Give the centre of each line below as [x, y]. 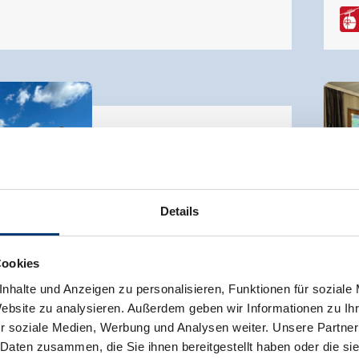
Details [179, 211]
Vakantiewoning [150, 166]
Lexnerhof [143, 146]
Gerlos [139, 183]
